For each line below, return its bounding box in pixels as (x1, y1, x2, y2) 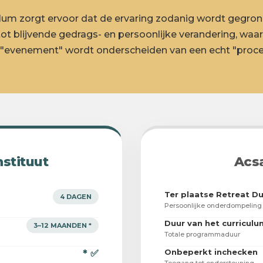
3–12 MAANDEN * (33, 221, 92, 230)
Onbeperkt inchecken (164, 247, 258, 257)
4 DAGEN (60, 193, 92, 201)
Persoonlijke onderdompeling (164, 201, 262, 210)
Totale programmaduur (164, 230, 240, 239)
